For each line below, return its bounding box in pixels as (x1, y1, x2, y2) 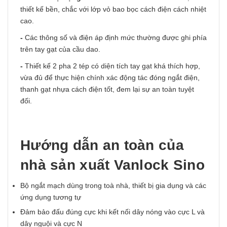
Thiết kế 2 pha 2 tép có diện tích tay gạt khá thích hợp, (25, 62, 200, 70)
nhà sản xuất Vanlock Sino (20, 157, 205, 173)
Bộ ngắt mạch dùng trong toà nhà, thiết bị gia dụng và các (20, 181, 206, 190)
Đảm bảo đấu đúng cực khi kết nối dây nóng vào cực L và (20, 207, 205, 216)
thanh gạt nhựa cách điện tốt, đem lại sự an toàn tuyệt (20, 85, 194, 94)
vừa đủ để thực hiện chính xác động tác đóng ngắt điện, (20, 73, 200, 82)
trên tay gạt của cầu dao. (20, 45, 100, 54)
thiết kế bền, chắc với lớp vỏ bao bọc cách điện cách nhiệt (20, 5, 206, 14)
